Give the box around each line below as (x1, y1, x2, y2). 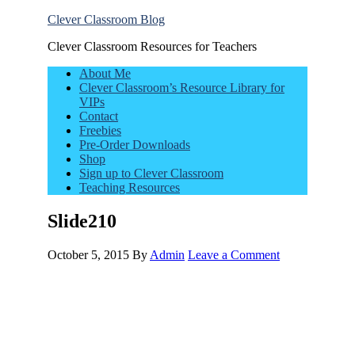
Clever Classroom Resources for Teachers (48, 40, 257, 53)
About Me (79, 67, 131, 80)
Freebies (79, 124, 121, 137)
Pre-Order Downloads (79, 138, 190, 151)
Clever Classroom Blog (48, 13, 165, 26)
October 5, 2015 (48, 247, 129, 261)
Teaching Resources (79, 181, 180, 194)
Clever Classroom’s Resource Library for (79, 81, 284, 94)
